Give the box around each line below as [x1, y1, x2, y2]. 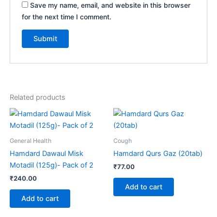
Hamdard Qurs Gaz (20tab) [113, 149, 202, 158]
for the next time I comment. [22, 12, 112, 21]
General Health [10, 137, 51, 145]
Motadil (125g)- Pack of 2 [10, 161, 93, 170]
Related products [10, 93, 65, 102]
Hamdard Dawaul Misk [10, 149, 83, 158]
